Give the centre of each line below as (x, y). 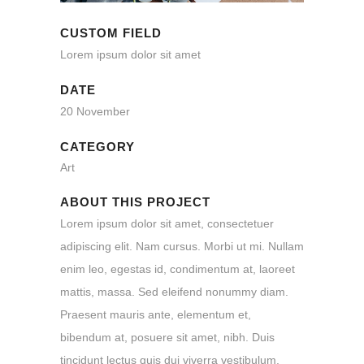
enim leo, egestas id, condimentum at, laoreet (178, 269)
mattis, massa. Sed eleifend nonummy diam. (174, 291)
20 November (95, 111)
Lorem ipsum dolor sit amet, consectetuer (167, 223)
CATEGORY (97, 146)
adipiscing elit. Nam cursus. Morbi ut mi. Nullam (182, 246)
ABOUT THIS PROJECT (135, 201)
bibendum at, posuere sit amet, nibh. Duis (167, 337)
